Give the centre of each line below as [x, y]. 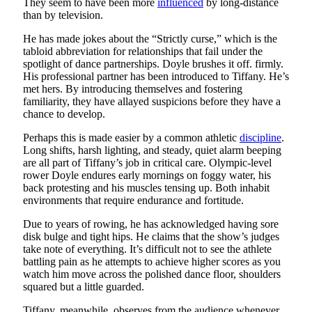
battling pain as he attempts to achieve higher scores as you [152, 261]
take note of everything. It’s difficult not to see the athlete [147, 249]
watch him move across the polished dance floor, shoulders [152, 274]
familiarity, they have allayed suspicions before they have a [152, 101]
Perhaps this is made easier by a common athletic [131, 137]
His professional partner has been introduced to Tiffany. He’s [156, 76]
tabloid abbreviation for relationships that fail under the [143, 51]
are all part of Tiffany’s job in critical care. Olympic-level [147, 162]
